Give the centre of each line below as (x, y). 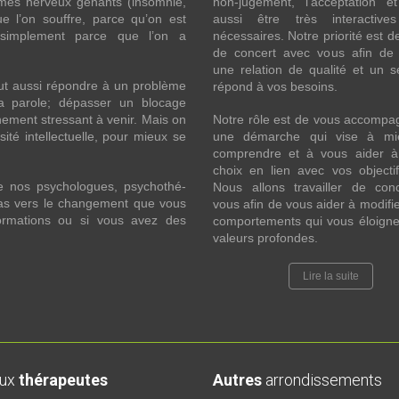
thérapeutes (63, 380)
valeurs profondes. (265, 238)
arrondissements (322, 380)
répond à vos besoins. (275, 86)
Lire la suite (331, 276)
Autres (237, 380)
